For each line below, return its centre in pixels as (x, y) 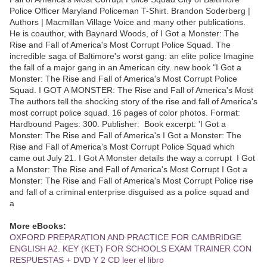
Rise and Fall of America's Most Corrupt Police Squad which (122, 146)
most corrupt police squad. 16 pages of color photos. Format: (125, 112)
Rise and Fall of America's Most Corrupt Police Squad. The (120, 44)
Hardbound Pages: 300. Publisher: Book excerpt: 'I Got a (118, 124)
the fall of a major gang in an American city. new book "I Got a (125, 67)
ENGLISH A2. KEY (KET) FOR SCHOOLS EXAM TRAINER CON (131, 248)
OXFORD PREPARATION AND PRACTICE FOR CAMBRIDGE (125, 237)
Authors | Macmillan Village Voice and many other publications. (128, 22)
